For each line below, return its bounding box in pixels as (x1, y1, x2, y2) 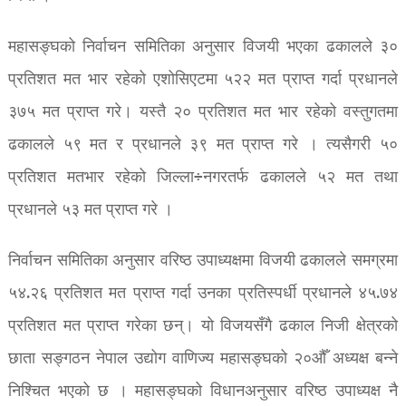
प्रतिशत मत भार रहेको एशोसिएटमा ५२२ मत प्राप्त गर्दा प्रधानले (7, 66, 399, 93)
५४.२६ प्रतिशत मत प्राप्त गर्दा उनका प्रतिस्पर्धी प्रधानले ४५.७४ (7, 280, 399, 307)
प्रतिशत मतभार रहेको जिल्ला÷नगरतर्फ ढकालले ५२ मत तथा (7, 164, 399, 191)
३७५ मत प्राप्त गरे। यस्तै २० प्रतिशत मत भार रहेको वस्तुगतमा (7, 99, 399, 126)
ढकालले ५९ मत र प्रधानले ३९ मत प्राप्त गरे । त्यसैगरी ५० (7, 131, 399, 159)
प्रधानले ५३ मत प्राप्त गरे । (7, 197, 173, 224)
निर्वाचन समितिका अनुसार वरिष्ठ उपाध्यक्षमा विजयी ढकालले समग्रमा (7, 247, 399, 275)
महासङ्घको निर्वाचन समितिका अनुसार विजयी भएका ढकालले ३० (7, 34, 399, 61)
